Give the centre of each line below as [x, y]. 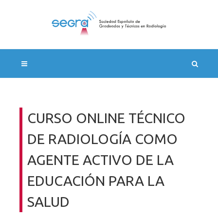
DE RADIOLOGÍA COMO [102, 139]
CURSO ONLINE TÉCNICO [106, 118]
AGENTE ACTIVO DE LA [100, 160]
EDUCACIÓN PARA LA [96, 181]
